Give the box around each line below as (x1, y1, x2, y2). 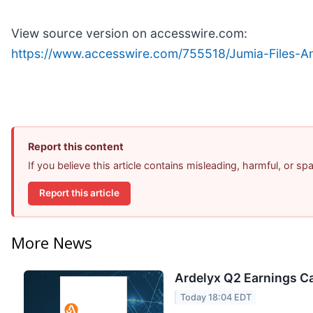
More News (11, 232, 92, 254)
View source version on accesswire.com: (11, 25, 247, 41)
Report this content (28, 140, 124, 152)
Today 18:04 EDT (180, 291, 252, 303)
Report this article (39, 187, 119, 199)
